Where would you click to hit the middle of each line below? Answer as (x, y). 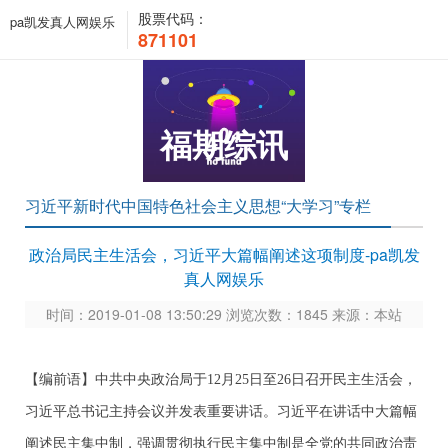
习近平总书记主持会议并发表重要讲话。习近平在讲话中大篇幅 (221, 411)
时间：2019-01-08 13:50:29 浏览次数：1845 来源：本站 (224, 314)
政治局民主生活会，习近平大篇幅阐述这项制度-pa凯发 (224, 254)
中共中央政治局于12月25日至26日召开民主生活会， (256, 379)
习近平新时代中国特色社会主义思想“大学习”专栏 (198, 205)
